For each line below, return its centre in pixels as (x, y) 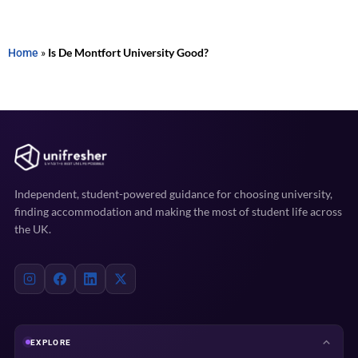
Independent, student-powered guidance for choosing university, (173, 194)
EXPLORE (51, 342)
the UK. (33, 229)
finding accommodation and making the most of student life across (178, 211)
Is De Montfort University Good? (128, 52)
